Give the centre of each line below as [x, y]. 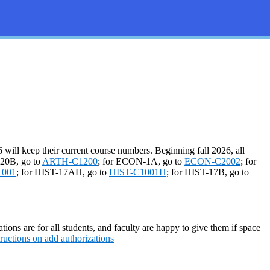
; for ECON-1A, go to [141, 161]
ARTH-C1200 [70, 161]
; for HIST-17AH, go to [63, 172]
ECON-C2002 [212, 161]
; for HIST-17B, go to [208, 172]
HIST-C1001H [138, 172]
